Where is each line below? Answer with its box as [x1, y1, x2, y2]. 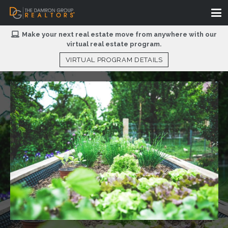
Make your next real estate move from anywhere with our [22, 31, 217, 39]
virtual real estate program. [66, 40, 162, 48]
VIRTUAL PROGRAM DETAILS [65, 55, 163, 64]
